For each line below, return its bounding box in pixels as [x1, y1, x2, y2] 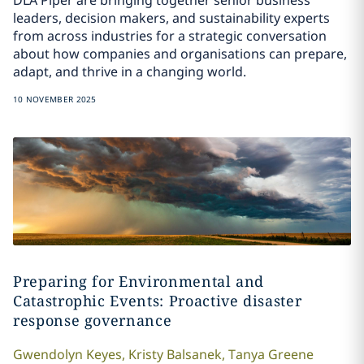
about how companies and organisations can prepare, [12, 44, 347, 63]
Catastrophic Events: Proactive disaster [12, 290, 302, 310]
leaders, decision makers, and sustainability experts [12, 8, 330, 27]
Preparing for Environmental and [12, 271, 265, 291]
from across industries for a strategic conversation [12, 26, 327, 45]
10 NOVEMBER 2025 [12, 93, 97, 105]
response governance [12, 310, 172, 330]
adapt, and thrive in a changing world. [12, 62, 246, 80]
